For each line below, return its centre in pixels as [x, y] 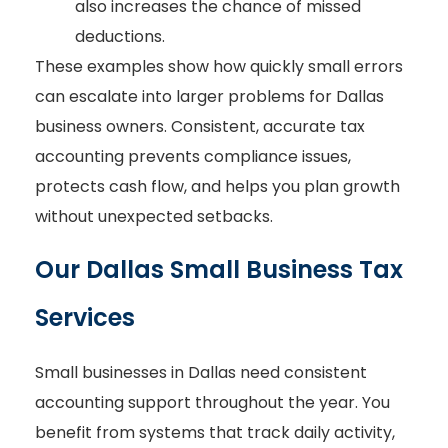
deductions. [122, 37]
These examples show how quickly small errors [219, 67]
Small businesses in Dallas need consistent [201, 373]
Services [85, 318]
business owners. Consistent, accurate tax [200, 127]
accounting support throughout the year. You [212, 403]
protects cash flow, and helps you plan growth [217, 187]
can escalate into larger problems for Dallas [209, 97]
